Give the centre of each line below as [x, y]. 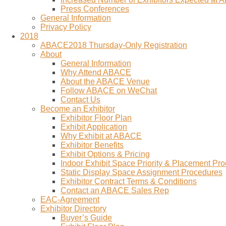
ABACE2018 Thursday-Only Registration [114, 45]
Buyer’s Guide [86, 218]
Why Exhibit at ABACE [101, 136]
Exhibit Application [94, 127]
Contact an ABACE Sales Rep [115, 190]
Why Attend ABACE [96, 72]
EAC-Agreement [70, 200]
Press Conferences [95, 9]
